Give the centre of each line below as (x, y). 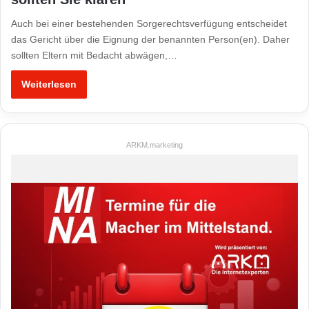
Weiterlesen (49, 84)
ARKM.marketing (154, 144)
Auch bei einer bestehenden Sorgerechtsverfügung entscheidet (149, 23)
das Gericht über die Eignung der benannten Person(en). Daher (150, 39)
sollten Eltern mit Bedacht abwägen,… (94, 55)
